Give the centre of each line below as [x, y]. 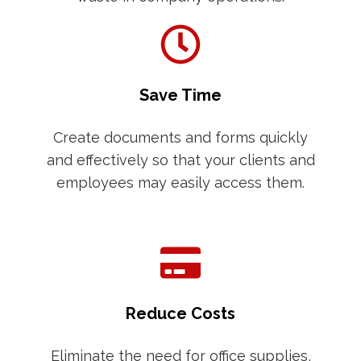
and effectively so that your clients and [180, 160]
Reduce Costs [180, 313]
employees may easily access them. [180, 182]
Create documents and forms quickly [180, 137]
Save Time [180, 95]
